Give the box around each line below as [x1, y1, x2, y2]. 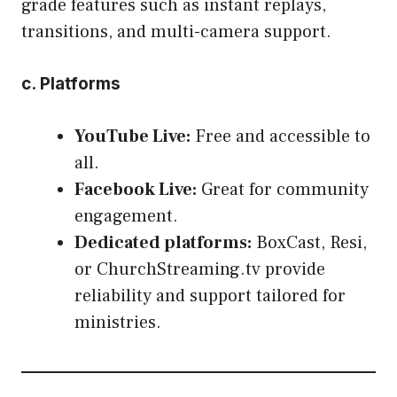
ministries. [74, 310, 161, 334]
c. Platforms [21, 73, 121, 94]
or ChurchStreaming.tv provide [74, 257, 325, 281]
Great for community [197, 177, 369, 201]
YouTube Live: [74, 124, 191, 148]
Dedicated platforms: [74, 230, 252, 254]
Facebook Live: [74, 177, 197, 201]
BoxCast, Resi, [252, 230, 367, 254]
